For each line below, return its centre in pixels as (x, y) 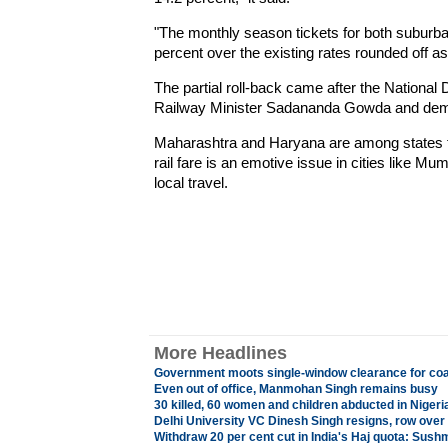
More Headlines (220, 353)
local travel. (190, 182)
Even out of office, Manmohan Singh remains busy (295, 389)
